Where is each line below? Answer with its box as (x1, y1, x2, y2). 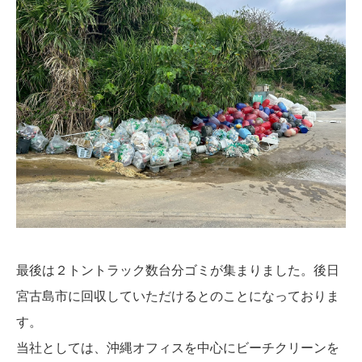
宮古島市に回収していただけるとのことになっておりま (16, 286, 339, 305)
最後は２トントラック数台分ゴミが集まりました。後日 (16, 260, 339, 280)
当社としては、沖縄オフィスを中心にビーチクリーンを (16, 338, 339, 357)
